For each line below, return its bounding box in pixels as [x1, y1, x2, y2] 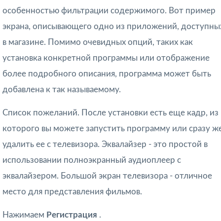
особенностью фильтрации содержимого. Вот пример [2, 6, 216, 15]
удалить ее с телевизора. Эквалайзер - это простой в [2, 140, 208, 149]
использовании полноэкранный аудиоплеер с [2, 156, 181, 165]
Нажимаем [2, 211, 46, 220]
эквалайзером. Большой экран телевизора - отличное [2, 172, 212, 181]
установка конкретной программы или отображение [2, 54, 210, 63]
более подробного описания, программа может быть [2, 70, 211, 78]
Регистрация [46, 211, 99, 220]
